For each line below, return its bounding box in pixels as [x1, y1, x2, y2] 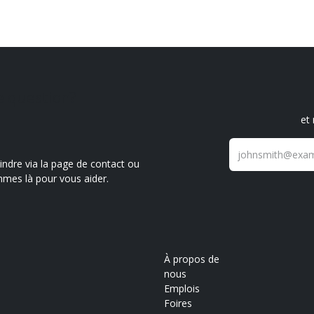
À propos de [164, 252, 219, 266]
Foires [164, 296, 192, 310]
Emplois [164, 282, 200, 296]
